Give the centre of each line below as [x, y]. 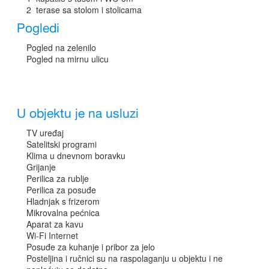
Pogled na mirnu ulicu [68, 59]
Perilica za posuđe [61, 189]
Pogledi [38, 29]
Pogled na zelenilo [61, 47]
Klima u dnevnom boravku [76, 155]
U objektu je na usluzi [78, 114]
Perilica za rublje [58, 178]
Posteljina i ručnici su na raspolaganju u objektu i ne [125, 258]
